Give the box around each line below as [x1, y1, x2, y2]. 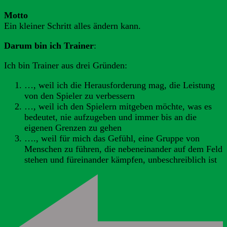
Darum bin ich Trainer [4, 40, 94, 51]
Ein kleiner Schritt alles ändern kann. [4, 20, 141, 31]
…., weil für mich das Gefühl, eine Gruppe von [24, 133, 200, 143]
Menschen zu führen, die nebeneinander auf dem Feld [24, 143, 222, 154]
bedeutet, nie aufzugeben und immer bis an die [24, 111, 197, 122]
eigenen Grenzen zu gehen [24, 122, 122, 133]
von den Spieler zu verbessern [24, 90, 135, 101]
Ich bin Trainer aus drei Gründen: [4, 60, 127, 70]
